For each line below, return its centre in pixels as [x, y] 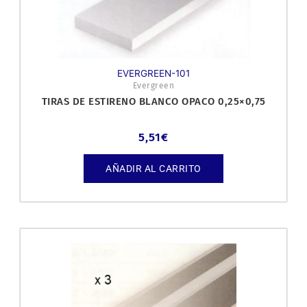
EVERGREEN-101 [153, 73]
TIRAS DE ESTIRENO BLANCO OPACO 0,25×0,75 [153, 101]
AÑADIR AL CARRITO [153, 169]
